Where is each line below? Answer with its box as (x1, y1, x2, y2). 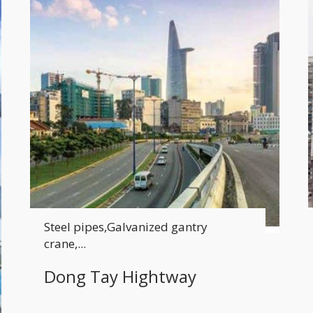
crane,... (43, 235, 86, 252)
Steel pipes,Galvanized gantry (43, 218, 208, 235)
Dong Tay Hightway (43, 264, 196, 288)
